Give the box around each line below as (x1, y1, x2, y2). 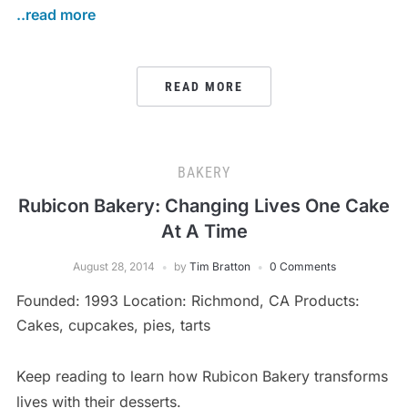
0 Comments (269, 259, 336, 273)
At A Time (160, 219, 248, 242)
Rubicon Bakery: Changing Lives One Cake (18, 194, 390, 217)
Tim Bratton (189, 259, 250, 273)
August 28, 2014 (72, 259, 155, 273)
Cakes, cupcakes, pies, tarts (15, 315, 210, 334)
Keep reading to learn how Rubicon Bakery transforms (15, 366, 388, 385)
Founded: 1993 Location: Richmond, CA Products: (15, 291, 360, 310)
